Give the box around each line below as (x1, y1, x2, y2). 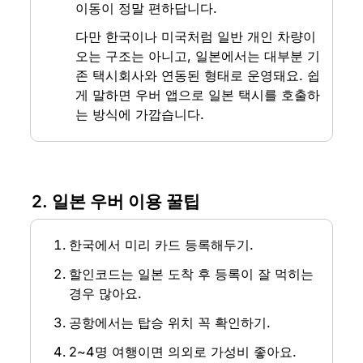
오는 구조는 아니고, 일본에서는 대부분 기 (75, 47, 320, 64)
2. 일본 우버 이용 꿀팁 (31, 191, 200, 212)
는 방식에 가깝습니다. (75, 105, 204, 122)
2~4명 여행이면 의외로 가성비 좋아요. (68, 344, 297, 361)
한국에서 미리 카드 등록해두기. (68, 237, 254, 254)
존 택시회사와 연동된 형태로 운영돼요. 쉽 (75, 66, 320, 83)
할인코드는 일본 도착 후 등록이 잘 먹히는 (68, 266, 314, 283)
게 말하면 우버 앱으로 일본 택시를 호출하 (75, 86, 320, 103)
